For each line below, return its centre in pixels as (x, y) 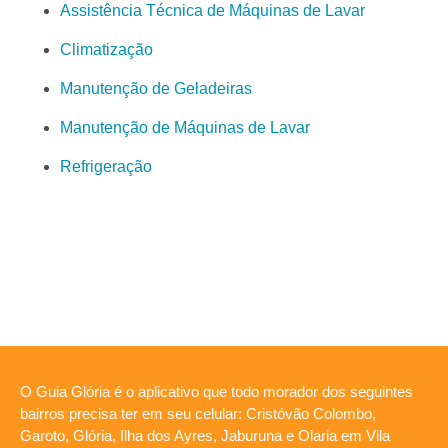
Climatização (106, 50)
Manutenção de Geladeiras (156, 89)
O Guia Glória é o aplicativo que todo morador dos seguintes (216, 392)
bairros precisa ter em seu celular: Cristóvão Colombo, (198, 414)
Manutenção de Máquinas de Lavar (185, 128)
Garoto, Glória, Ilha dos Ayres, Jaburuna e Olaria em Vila (205, 436)
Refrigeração (106, 167)
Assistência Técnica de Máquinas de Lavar (212, 11)
